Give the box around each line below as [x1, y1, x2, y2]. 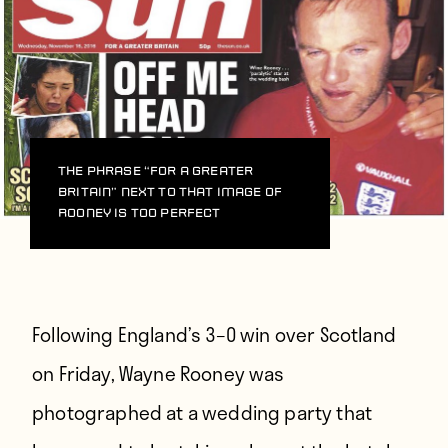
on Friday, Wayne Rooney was [32, 358, 285, 388]
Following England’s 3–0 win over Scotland [32, 319, 396, 349]
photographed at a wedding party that [32, 397, 373, 427]
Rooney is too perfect [58, 207, 221, 220]
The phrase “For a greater [58, 165, 254, 178]
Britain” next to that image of [58, 186, 283, 199]
